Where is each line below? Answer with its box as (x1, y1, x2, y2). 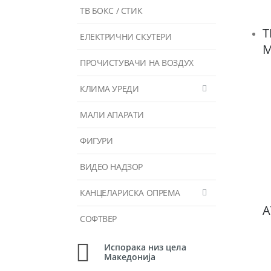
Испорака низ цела (104, 241, 186, 253)
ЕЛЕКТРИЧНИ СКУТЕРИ (80, 30, 172, 42)
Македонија (104, 251, 155, 263)
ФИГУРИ (80, 134, 113, 146)
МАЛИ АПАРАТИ (80, 108, 144, 120)
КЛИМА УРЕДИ (80, 82, 139, 94)
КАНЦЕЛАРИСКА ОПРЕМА (80, 186, 181, 198)
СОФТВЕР (80, 212, 117, 224)
